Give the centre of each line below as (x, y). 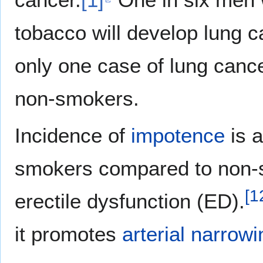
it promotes (68, 234)
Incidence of (73, 136)
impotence (178, 136)
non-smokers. (77, 99)
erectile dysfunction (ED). (130, 201)
